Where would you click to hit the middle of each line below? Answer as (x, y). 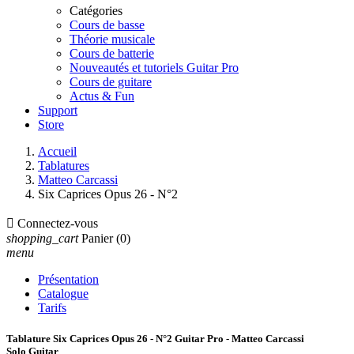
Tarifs (52, 308)
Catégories (96, 11)
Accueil (57, 151)
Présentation (68, 279)
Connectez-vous (58, 223)
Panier (97, 238)
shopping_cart (42, 238)
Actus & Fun (102, 96)
